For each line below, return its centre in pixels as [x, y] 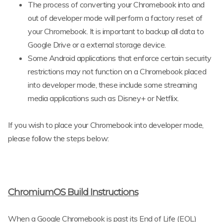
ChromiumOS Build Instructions [73, 192]
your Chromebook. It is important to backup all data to [116, 31]
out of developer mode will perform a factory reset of [115, 18]
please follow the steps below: [58, 138]
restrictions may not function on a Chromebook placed [117, 71]
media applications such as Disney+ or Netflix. [103, 98]
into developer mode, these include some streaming [112, 84]
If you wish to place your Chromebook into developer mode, [106, 125]
